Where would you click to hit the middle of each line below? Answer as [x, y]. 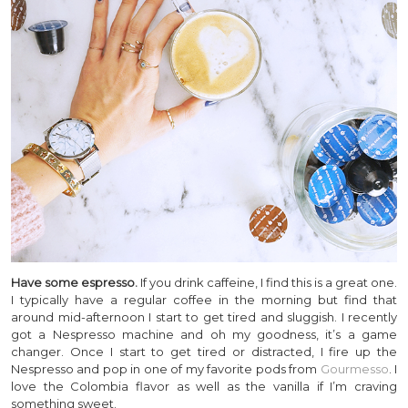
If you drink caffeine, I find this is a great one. [267, 282]
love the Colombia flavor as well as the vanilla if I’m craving [204, 386]
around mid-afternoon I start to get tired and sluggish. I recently [204, 316]
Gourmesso [354, 368]
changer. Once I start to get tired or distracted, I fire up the [204, 351]
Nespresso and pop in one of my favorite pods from [166, 368]
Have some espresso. [74, 282]
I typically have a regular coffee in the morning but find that [204, 299]
